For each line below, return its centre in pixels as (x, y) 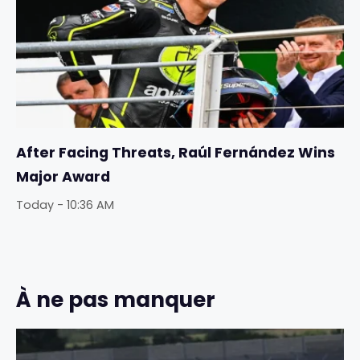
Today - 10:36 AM (65, 205)
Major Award (63, 177)
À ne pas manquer (116, 299)
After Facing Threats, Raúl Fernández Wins (176, 153)
